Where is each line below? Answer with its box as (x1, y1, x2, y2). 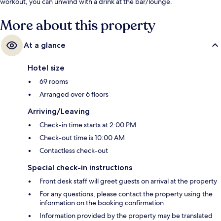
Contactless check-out (39, 146, 108, 155)
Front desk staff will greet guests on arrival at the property (39, 177, 217, 186)
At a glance (24, 40, 66, 50)
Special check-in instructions (28, 163, 132, 173)
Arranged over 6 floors (39, 90, 109, 99)
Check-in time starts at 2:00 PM (39, 120, 136, 130)
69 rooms (39, 77, 68, 86)
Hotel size (28, 63, 65, 73)
